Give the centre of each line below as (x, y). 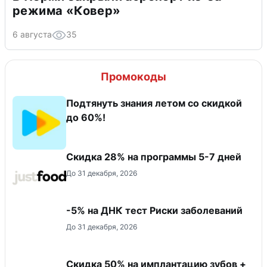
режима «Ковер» (67, 11)
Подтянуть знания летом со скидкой (154, 103)
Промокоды (133, 77)
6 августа (32, 35)
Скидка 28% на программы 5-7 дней (154, 157)
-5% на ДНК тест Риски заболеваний (154, 211)
